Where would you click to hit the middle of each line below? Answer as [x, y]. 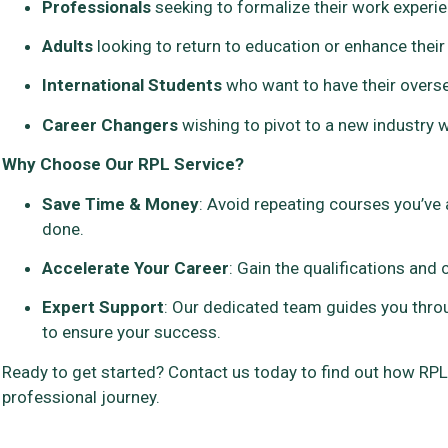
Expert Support [103, 307]
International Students [132, 85]
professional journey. [81, 396]
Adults [67, 46]
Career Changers [110, 124]
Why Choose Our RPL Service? [123, 164]
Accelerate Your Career [135, 267]
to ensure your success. [131, 332]
